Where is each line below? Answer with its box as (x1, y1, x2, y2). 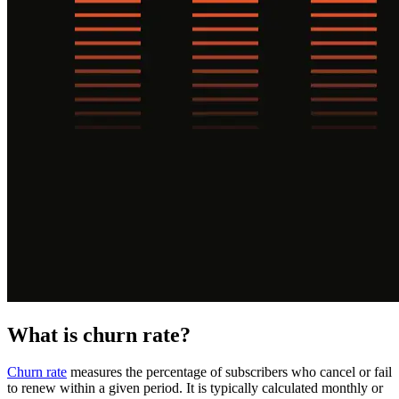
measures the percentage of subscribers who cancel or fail (67, 364, 392, 380)
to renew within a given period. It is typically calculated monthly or (7, 380, 383, 396)
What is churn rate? (7, 322, 191, 346)
